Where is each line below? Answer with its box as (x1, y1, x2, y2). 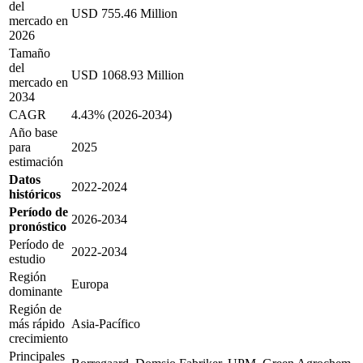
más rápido (9, 316, 65, 331)
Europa (71, 276, 109, 291)
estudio (9, 251, 45, 266)
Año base (9, 125, 58, 139)
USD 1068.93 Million (71, 67, 184, 82)
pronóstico (9, 219, 66, 233)
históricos (9, 186, 61, 201)
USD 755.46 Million (71, 6, 177, 20)
